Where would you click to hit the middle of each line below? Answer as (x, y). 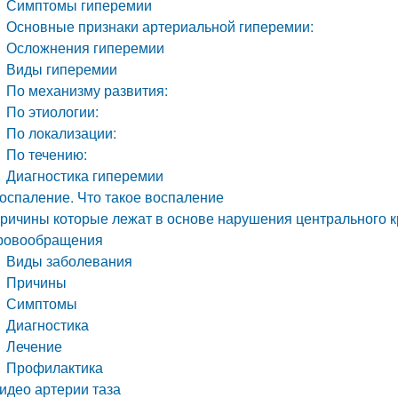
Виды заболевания (70, 261)
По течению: (47, 154)
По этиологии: (53, 111)
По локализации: (62, 133)
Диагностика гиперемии (85, 175)
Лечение (35, 346)
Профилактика (55, 367)
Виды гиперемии (62, 69)
